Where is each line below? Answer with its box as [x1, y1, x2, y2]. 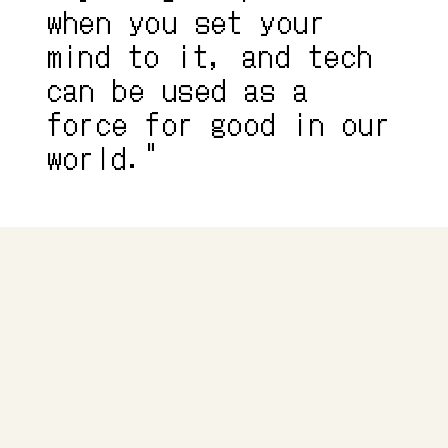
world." [46, 135, 160, 178]
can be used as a [46, 67, 310, 110]
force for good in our [46, 101, 391, 144]
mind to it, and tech [46, 33, 374, 76]
